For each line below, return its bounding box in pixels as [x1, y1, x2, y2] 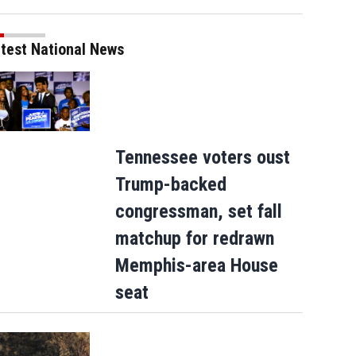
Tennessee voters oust [114, 145, 290, 168]
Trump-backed [114, 172, 226, 195]
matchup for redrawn [114, 226, 274, 250]
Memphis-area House [114, 253, 278, 277]
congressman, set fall [114, 199, 282, 222]
